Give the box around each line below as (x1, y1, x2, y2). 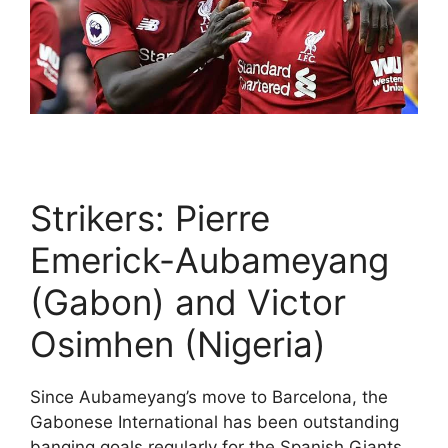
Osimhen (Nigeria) (30, 322, 326, 365)
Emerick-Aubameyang (30, 238, 389, 281)
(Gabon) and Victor (30, 280, 346, 323)
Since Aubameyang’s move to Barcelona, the (30, 386, 388, 407)
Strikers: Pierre (30, 196, 270, 239)
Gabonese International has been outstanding (30, 411, 399, 432)
